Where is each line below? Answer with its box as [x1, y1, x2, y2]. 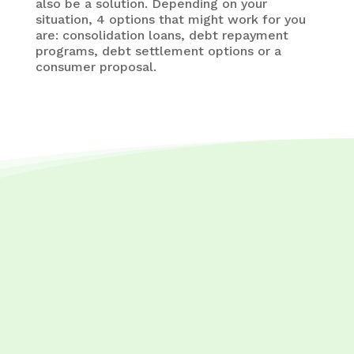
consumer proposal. [35, 58, 156, 74]
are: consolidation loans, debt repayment [35, 27, 288, 43]
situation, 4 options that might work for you [35, 11, 306, 27]
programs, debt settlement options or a [35, 43, 281, 58]
